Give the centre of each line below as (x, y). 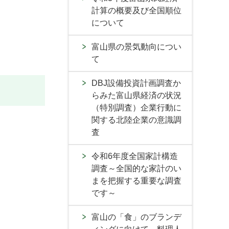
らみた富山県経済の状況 (136, 95)
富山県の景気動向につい (136, 47)
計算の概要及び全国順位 (136, 10)
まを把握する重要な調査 (136, 181)
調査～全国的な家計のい (136, 168)
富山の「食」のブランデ (136, 217)
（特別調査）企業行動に (136, 108)
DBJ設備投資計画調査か (136, 83)
